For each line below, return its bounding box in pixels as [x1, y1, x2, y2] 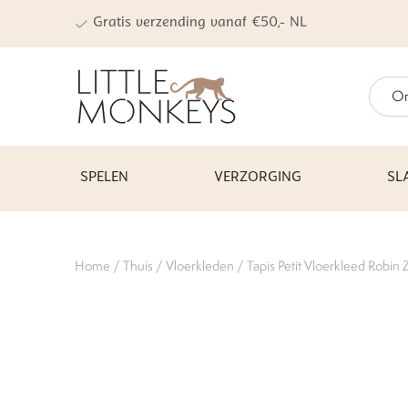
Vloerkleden [166, 257, 234, 274]
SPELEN [80, 171, 128, 185]
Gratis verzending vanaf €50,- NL [93, 16, 307, 30]
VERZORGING [214, 171, 302, 185]
